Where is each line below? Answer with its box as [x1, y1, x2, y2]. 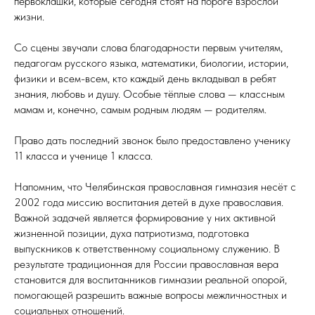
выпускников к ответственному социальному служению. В [14, 242, 280, 256]
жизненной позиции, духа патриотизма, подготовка [14, 226, 249, 240]
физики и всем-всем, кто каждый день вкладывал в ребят [14, 72, 276, 86]
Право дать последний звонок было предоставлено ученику [14, 134, 290, 148]
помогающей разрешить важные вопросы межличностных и [14, 288, 287, 302]
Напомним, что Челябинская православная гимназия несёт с [14, 180, 296, 194]
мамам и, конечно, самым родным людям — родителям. [14, 103, 266, 117]
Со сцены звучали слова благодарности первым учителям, [14, 41, 283, 55]
